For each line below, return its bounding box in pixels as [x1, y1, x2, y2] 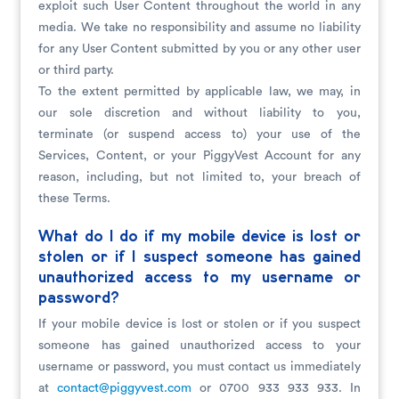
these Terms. [38, 192, 111, 205]
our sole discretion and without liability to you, [38, 107, 361, 119]
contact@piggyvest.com [57, 382, 192, 395]
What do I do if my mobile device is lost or [38, 230, 361, 244]
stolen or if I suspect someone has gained [38, 250, 361, 265]
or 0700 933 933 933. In [191, 382, 361, 395]
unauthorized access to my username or [38, 271, 361, 285]
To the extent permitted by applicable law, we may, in [38, 85, 361, 98]
